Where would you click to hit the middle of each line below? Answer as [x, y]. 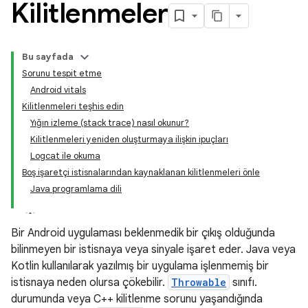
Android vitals [58, 90]
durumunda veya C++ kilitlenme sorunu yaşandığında [137, 299]
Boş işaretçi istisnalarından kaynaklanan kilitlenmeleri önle [141, 172]
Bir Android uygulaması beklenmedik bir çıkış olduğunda [143, 233]
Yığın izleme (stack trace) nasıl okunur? [110, 123]
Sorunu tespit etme [62, 73]
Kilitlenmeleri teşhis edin [73, 106]
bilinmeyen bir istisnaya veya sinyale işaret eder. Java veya [153, 250]
